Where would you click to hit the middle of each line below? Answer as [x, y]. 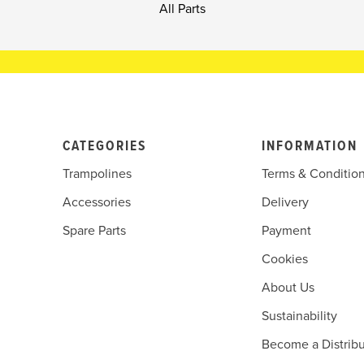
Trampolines [97, 174]
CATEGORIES [105, 147]
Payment [286, 231]
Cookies [284, 260]
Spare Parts [95, 231]
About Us [288, 288]
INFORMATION [309, 147]
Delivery [285, 203]
